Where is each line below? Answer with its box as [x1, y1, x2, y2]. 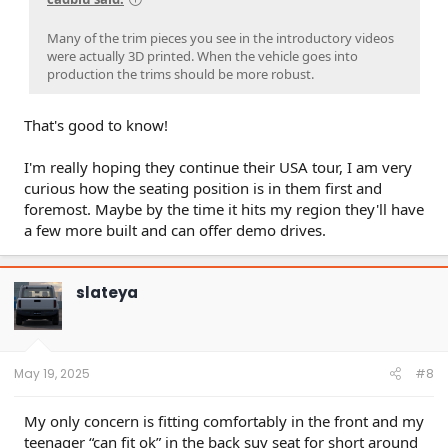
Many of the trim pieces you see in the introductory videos [47, 29, 394, 48]
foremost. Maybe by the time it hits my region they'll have [24, 199, 424, 220]
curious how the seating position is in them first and [24, 178, 382, 199]
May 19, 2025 [14, 365, 90, 383]
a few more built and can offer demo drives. [24, 220, 326, 241]
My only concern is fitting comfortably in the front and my [24, 411, 424, 432]
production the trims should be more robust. [47, 65, 314, 84]
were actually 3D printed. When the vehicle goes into [47, 47, 358, 66]
